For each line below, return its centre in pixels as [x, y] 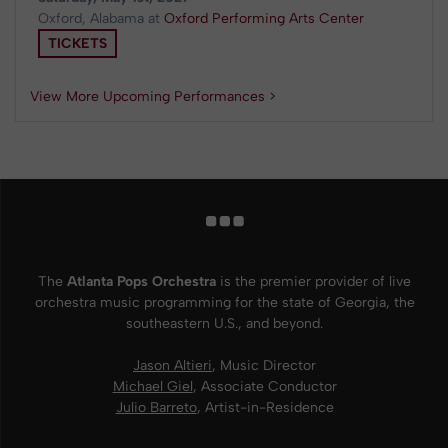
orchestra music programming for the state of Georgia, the [224, 302]
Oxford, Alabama [91, 18]
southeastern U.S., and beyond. [224, 323]
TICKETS [77, 43]
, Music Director [264, 365]
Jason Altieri [172, 365]
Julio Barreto [156, 407]
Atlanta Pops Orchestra [141, 281]
